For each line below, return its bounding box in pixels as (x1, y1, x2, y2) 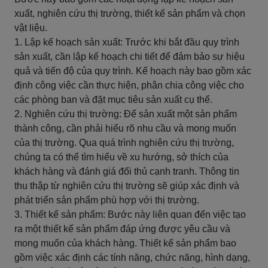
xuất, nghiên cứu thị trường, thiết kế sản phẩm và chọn (14, 8, 245, 19)
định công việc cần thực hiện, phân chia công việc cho (14, 80, 244, 90)
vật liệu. (14, 23, 47, 33)
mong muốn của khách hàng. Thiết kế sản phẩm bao (14, 238, 236, 248)
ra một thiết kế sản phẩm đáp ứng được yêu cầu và (14, 224, 230, 234)
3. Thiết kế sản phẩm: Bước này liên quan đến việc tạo (14, 209, 246, 220)
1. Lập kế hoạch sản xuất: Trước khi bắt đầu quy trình (14, 37, 239, 47)
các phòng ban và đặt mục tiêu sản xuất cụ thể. (14, 95, 212, 105)
